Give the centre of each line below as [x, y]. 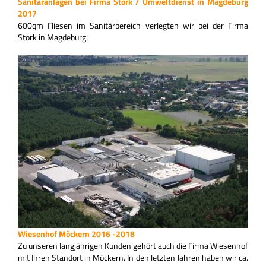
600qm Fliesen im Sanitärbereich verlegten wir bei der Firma [133, 26]
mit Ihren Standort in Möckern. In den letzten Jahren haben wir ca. [133, 258]
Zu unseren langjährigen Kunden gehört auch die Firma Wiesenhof [133, 246]
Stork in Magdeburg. [53, 37]
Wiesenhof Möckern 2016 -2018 [76, 234]
